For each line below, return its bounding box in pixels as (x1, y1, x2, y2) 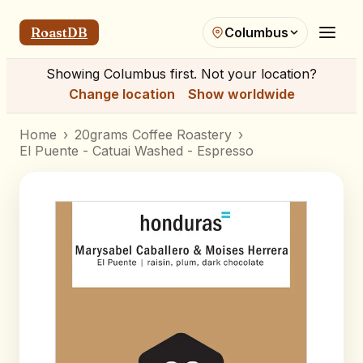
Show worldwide (187, 86, 295, 102)
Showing (46, 66, 104, 82)
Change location (68, 86, 175, 102)
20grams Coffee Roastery (75, 126, 232, 143)
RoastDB (31, 24, 88, 41)
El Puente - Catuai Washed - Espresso (19, 143, 254, 159)
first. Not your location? (166, 66, 317, 82)
